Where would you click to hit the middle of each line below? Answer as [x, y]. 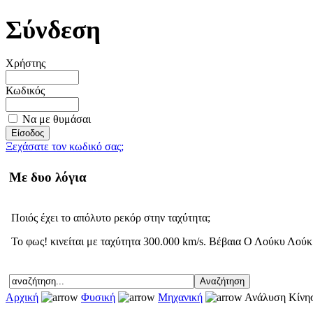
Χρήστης [26, 64]
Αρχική [22, 298]
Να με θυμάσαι [57, 119]
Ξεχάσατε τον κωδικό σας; [65, 147]
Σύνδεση [53, 29]
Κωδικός [25, 91]
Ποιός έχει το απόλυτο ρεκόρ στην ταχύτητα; [111, 217]
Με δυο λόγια [48, 177]
